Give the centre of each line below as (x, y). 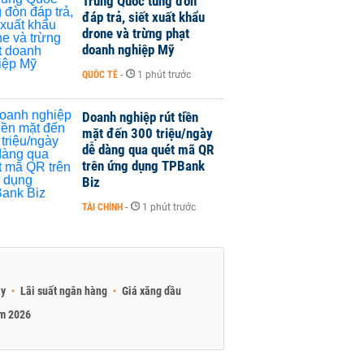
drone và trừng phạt (136, 33)
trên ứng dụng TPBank (143, 165)
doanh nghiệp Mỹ (128, 49)
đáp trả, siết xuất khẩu (143, 17)
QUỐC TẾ (100, 74)
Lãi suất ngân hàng (64, 290)
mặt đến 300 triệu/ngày (147, 133)
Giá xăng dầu (152, 290)
